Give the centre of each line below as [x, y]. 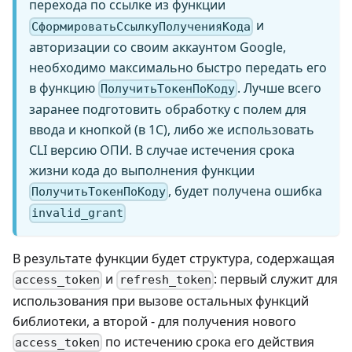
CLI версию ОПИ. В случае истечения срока [162, 150]
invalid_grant [78, 213]
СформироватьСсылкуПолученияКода [141, 26]
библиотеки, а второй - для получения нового [154, 321]
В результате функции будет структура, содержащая [174, 259]
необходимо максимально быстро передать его [178, 67]
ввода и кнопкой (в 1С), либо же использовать [172, 129]
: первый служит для [275, 279]
